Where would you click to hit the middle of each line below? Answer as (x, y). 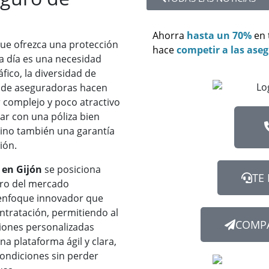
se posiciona (71, 169)
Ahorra (168, 35)
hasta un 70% (219, 35)
